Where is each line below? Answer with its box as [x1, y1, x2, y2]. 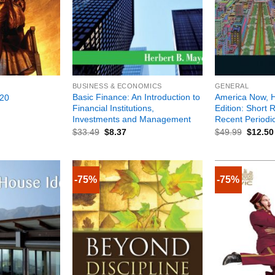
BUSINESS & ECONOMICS [72, 82, 162, 90]
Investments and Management [72, 114, 191, 125]
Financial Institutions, [72, 103, 154, 114]
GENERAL [214, 82, 249, 90]
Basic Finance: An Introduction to [72, 92, 200, 103]
